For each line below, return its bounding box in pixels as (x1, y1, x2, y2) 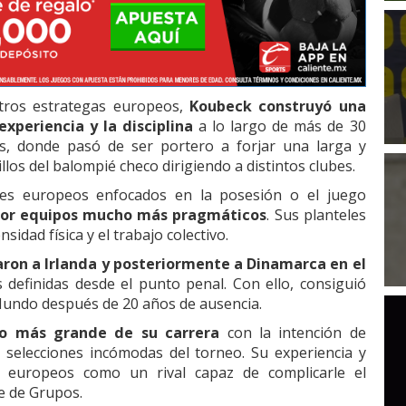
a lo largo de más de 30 (192, 116, 366, 137)
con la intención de (219, 323, 366, 343)
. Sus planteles (266, 205, 366, 226)
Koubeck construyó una (188, 96, 366, 117)
